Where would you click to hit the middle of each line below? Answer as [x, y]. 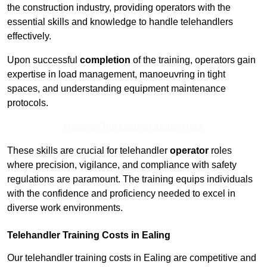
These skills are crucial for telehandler [89, 151]
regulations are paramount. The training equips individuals [130, 179]
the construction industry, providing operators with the [119, 8]
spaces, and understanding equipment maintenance [117, 89]
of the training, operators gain [193, 60]
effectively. [29, 36]
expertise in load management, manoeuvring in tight [116, 74]
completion [105, 60]
